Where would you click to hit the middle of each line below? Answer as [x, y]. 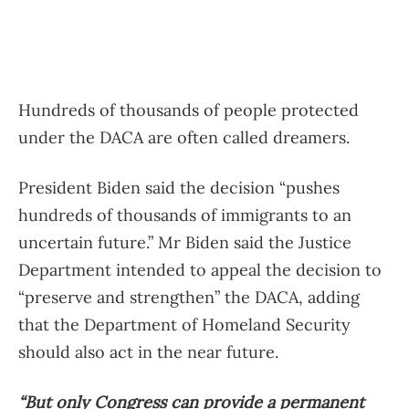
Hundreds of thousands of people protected [189, 110]
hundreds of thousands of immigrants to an [185, 215]
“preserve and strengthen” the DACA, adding [189, 297]
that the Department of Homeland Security [184, 325]
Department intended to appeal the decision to [200, 270]
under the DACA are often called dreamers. [184, 137]
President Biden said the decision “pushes [179, 188]
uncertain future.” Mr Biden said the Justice [185, 242]
